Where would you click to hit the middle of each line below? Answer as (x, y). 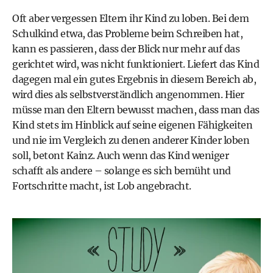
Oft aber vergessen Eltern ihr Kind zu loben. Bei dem (130, 18)
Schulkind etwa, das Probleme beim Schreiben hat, (127, 34)
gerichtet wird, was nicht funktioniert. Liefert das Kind (136, 64)
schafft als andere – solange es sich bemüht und (122, 171)
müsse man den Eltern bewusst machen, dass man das (136, 110)
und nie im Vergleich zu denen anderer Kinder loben (131, 140)
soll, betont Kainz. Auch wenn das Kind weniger (120, 155)
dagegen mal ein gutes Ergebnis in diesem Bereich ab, (134, 79)
